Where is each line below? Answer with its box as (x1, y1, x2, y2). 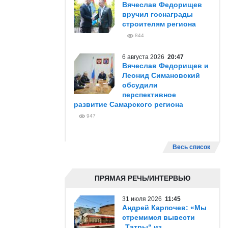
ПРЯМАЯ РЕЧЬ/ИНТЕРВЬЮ (95, 174, 190, 182)
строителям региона (122, 20, 196, 28)
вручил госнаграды (122, 10, 193, 18)
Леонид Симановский (122, 71, 200, 79)
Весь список (173, 144, 210, 151)
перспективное (122, 91, 176, 99)
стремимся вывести (122, 213, 195, 221)
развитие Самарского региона (74, 100, 183, 108)
